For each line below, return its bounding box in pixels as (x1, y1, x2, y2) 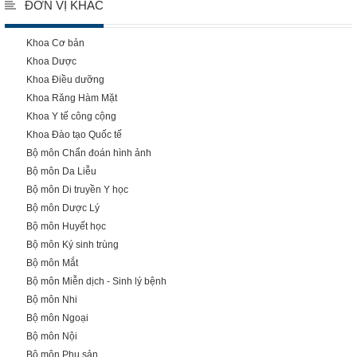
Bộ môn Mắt (26, 257, 78, 269)
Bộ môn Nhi (26, 294, 77, 305)
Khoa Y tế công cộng (26, 111, 116, 122)
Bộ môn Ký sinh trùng (26, 239, 119, 250)
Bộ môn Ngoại (26, 312, 88, 324)
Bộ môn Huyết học (26, 221, 106, 232)
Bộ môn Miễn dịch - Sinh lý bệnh (26, 276, 167, 287)
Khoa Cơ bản (26, 37, 84, 49)
